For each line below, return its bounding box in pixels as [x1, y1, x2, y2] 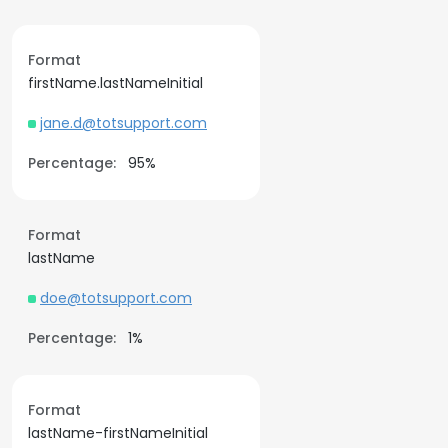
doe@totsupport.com [40, 288, 192, 308]
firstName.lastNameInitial [28, 73, 203, 93]
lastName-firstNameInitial [28, 423, 208, 443]
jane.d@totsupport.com [40, 113, 207, 133]
